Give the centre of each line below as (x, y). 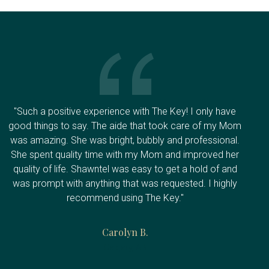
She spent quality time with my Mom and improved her (125, 154)
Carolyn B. (125, 232)
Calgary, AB (125, 247)
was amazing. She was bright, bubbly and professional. (125, 140)
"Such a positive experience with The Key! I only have (125, 111)
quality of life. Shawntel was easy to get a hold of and (125, 169)
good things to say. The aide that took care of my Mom (125, 125)
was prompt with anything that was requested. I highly (125, 183)
